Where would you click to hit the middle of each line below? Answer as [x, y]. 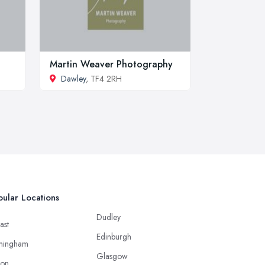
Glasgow [112, 256]
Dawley [73, 78]
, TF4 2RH [104, 78]
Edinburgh [114, 236]
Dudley [109, 217]
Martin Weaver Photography [111, 64]
